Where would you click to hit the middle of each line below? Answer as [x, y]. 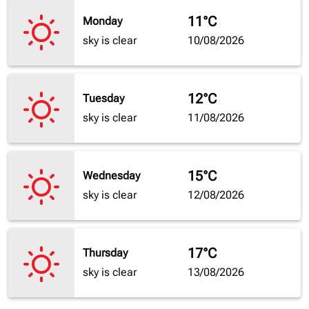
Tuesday [103, 99]
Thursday [105, 253]
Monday [102, 21]
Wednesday [111, 176]
